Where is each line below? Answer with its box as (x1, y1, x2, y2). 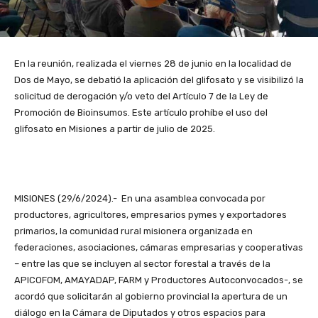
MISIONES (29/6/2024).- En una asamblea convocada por (14, 192, 265, 204)
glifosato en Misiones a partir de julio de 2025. (14, 123, 215, 134)
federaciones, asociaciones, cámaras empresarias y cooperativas (14, 241, 303, 253)
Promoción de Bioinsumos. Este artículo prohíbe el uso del (14, 106, 268, 118)
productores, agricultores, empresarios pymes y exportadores (14, 209, 287, 220)
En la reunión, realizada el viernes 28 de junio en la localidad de (14, 57, 292, 69)
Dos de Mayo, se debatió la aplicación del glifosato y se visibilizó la (14, 74, 304, 85)
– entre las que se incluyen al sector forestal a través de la (14, 258, 270, 269)
